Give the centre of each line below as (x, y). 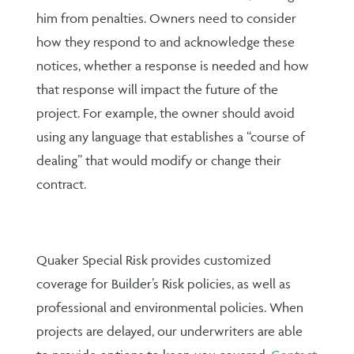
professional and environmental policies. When (170, 307)
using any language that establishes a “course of (171, 136)
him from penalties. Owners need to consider (167, 18)
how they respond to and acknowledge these (166, 41)
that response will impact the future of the (158, 89)
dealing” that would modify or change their (159, 160)
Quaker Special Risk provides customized (154, 260)
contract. (62, 184)
